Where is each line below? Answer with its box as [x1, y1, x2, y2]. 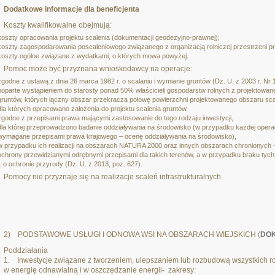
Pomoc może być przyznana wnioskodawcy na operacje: [4, 64, 192, 73]
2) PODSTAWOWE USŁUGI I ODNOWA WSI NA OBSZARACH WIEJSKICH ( [4, 230, 260, 239]
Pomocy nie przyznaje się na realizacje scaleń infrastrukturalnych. [4, 172, 223, 181]
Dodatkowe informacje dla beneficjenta [4, 5, 139, 14]
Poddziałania [4, 246, 48, 255]
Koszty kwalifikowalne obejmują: [4, 21, 112, 29]
